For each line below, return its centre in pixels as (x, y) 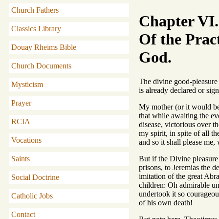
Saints (21, 159)
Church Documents (41, 66)
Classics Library (36, 29)
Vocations (26, 140)
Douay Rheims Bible (44, 47)
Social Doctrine (35, 177)
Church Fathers (35, 10)
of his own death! (166, 202)
